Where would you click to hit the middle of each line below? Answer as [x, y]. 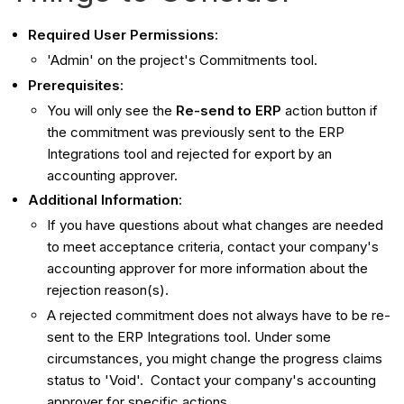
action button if [330, 110]
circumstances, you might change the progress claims [215, 358]
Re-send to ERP [229, 110]
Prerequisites [74, 85]
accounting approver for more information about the [208, 269]
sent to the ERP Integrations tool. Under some [189, 336]
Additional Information [104, 200]
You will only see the [112, 110]
